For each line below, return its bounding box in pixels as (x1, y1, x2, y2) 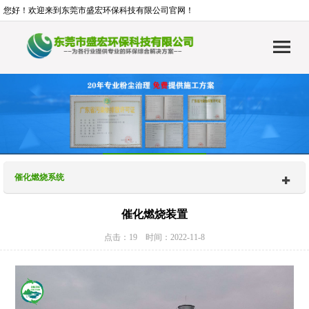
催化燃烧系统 (14, 172, 64, 182)
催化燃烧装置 (121, 208, 188, 221)
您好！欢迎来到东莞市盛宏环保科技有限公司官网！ (3, 6, 194, 15)
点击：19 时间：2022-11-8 (104, 232, 205, 243)
